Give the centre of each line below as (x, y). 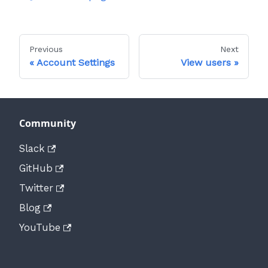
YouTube (40, 228)
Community (48, 124)
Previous (46, 49)
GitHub (36, 168)
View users (206, 63)
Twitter (36, 188)
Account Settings (76, 63)
